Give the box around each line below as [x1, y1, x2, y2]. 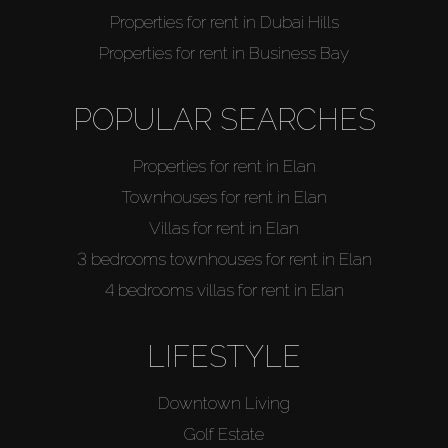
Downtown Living [158, 392, 290, 413]
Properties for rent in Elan [132, 155, 316, 176]
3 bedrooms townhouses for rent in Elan [76, 248, 372, 269]
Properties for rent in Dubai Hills [109, 11, 339, 32]
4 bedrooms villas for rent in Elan [104, 279, 344, 300]
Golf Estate [184, 423, 264, 444]
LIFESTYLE [147, 338, 301, 374]
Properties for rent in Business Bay [99, 42, 349, 63]
